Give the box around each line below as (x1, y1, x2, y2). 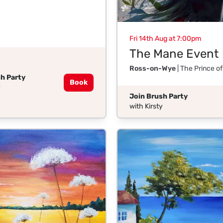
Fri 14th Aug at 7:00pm (129, 34, 201, 43)
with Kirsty (129, 102, 163, 111)
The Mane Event (129, 47, 219, 61)
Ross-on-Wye (129, 64, 176, 73)
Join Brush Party (129, 92, 188, 101)
